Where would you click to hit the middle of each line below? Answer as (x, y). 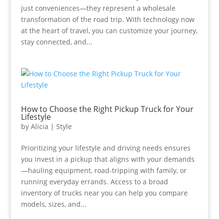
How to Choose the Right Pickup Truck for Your (107, 109)
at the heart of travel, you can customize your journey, (109, 31)
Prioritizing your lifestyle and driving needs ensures (106, 148)
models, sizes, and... (54, 204)
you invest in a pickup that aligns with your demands (108, 159)
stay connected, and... (56, 42)
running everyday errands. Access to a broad (94, 182)
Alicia (39, 126)
